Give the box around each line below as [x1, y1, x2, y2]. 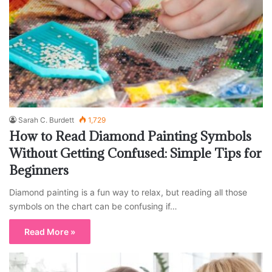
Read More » [24, 226, 75, 237]
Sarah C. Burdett [18, 115, 74, 125]
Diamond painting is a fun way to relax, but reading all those [9, 187, 247, 198]
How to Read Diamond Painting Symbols [9, 128, 251, 145]
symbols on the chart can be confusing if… [9, 201, 177, 212]
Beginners [9, 162, 69, 179]
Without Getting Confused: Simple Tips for [9, 145, 262, 162]
